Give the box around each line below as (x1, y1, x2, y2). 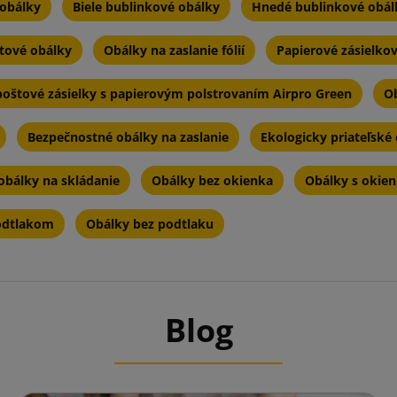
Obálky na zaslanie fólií (104, 42, 245, 59)
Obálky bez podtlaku (86, 215, 214, 233)
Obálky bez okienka (152, 172, 273, 190)
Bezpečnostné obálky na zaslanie (27, 128, 229, 146)
